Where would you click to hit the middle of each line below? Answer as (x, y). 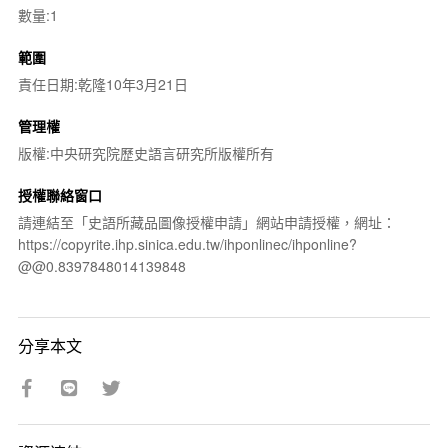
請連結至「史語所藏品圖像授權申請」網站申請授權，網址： (206, 221)
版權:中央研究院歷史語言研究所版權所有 (145, 152)
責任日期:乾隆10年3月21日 (102, 83)
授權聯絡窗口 (59, 194)
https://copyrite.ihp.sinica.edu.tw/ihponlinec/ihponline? (187, 243)
